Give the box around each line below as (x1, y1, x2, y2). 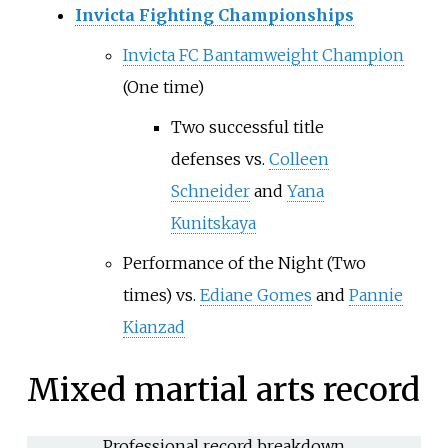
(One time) (122, 77, 204, 98)
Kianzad (122, 317, 185, 338)
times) (122, 285, 176, 306)
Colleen (268, 149, 329, 170)
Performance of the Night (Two (122, 253, 366, 274)
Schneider (170, 181, 250, 202)
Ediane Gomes (199, 285, 312, 306)
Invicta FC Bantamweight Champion (122, 45, 404, 66)
